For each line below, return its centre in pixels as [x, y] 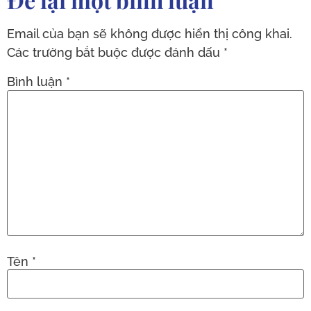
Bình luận [36, 82]
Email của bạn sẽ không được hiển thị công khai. [150, 33]
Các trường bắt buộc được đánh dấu [115, 52]
